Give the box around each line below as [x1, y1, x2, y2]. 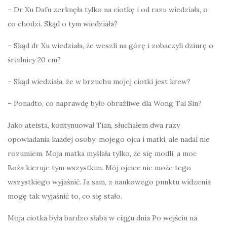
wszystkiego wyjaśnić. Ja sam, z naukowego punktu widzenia [8, 177, 211, 187]
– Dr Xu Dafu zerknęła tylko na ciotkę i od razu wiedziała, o [8, 5, 208, 15]
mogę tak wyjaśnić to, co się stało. [8, 192, 122, 201]
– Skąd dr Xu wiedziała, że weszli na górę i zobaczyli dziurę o [8, 41, 213, 51]
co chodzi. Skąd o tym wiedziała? [8, 19, 118, 29]
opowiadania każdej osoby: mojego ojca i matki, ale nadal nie [8, 135, 210, 144]
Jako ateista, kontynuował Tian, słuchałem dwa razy [8, 121, 180, 130]
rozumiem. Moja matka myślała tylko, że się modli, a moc [8, 149, 197, 159]
